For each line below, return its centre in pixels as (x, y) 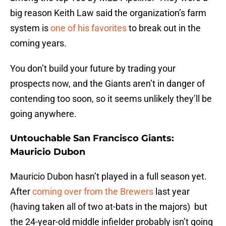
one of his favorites (89, 28)
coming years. (38, 43)
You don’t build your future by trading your (93, 69)
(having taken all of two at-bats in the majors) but (109, 207)
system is (30, 28)
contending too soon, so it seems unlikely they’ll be (111, 99)
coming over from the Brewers (93, 192)
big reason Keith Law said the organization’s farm (108, 13)
